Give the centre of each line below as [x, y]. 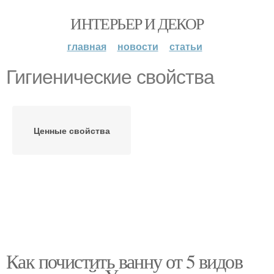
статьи [186, 46]
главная [87, 46]
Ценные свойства [72, 130]
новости [138, 46]
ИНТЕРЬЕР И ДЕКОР [137, 23]
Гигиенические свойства [110, 77]
